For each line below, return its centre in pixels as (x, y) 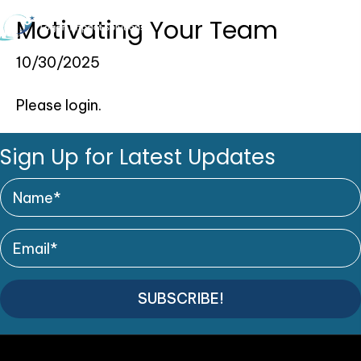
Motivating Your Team (147, 31)
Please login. (59, 105)
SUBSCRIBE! (180, 299)
